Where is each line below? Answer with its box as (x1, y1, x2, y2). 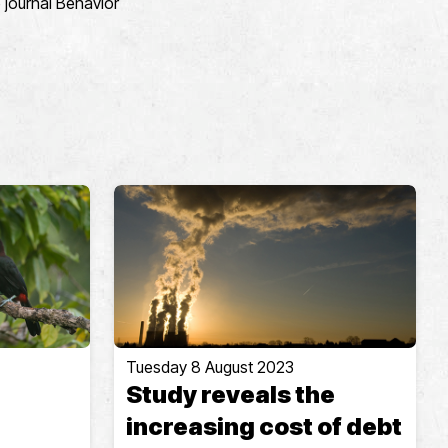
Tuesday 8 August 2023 (125, 357, 294, 378)
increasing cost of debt (125, 412, 402, 442)
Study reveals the (125, 380, 335, 410)
